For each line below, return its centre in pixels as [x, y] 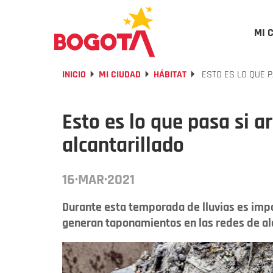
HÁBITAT [170, 75]
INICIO [74, 75]
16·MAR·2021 [98, 180]
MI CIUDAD [120, 75]
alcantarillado [123, 145]
